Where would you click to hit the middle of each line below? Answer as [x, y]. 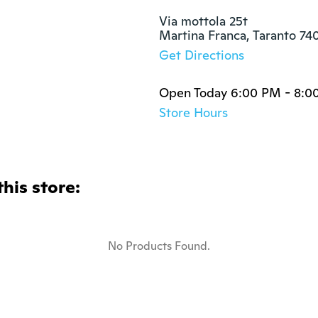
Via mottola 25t [203, 21]
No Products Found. [159, 246]
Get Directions [202, 55]
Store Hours [193, 113]
